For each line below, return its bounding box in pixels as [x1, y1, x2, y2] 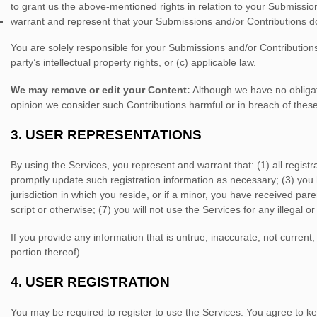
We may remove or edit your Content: [11, 84, 190, 96]
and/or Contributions [212, 16, 306, 27]
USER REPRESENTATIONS [25, 127, 202, 142]
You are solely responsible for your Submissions [11, 42, 225, 53]
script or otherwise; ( [11, 204, 102, 215]
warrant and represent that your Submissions [11, 16, 212, 27]
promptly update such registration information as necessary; [11, 174, 279, 185]
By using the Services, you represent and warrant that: [11, 159, 254, 171]
